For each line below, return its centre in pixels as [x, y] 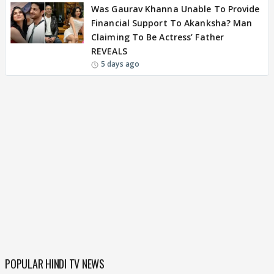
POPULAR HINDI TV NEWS [55, 264]
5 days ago [120, 64]
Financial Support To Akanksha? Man [172, 23]
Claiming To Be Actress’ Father [158, 37]
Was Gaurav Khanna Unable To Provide [176, 9]
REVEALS [109, 51]
